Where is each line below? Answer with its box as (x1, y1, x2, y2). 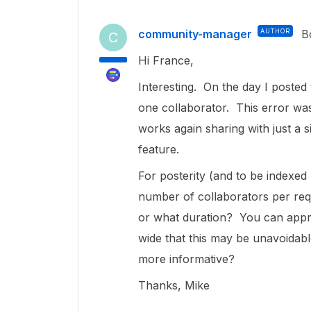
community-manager (138, 27, 252, 41)
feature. (138, 142, 179, 156)
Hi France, (138, 53, 194, 67)
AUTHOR (260, 27, 290, 35)
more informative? (138, 252, 235, 266)
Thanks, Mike (138, 278, 210, 292)
